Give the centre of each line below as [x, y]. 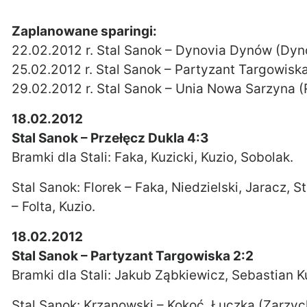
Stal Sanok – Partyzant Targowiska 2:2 [133, 256]
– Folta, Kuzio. [53, 207]
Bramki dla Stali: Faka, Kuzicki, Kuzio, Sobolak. [152, 157]
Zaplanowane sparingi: [84, 31]
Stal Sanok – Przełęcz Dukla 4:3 [110, 138]
